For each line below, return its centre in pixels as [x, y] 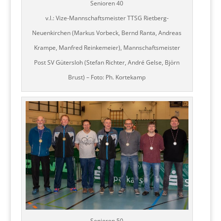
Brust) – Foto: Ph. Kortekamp [107, 77]
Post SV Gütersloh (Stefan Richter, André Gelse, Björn [107, 62]
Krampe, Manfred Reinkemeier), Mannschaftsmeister [107, 47]
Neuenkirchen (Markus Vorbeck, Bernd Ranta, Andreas [107, 33]
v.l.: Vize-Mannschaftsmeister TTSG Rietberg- [107, 18]
